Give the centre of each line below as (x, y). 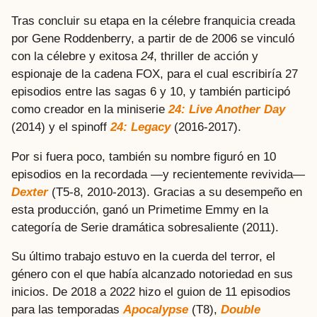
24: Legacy (140, 127)
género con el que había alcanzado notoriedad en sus (152, 274)
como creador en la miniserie (90, 110)
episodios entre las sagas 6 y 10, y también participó (151, 92)
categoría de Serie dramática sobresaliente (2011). (145, 227)
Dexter (30, 192)
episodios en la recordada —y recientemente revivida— (158, 174)
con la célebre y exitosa (76, 57)
